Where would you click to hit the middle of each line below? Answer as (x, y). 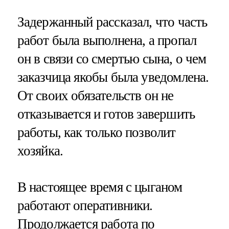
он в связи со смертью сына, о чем (112, 59)
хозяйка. (40, 151)
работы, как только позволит (96, 132)
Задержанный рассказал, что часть (112, 22)
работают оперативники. (85, 205)
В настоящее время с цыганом (100, 187)
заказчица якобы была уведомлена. (113, 77)
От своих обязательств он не (95, 95)
